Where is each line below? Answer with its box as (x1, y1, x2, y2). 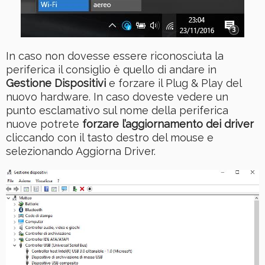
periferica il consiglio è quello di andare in (6, 63, 216, 76)
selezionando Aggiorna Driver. (6, 144, 156, 157)
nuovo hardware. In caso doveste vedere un (6, 90, 228, 103)
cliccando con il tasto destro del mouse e (6, 131, 214, 144)
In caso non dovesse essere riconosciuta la (6, 49, 224, 62)
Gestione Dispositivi (6, 76, 106, 89)
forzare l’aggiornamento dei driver (82, 117, 254, 130)
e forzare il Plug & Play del (106, 76, 241, 89)
